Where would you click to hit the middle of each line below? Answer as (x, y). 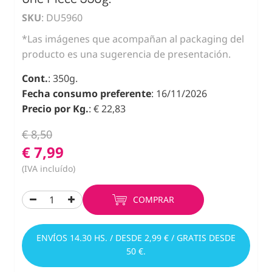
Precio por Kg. (55, 108)
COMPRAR (154, 199)
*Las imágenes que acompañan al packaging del (133, 39)
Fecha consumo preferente (87, 93)
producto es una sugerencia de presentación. (126, 54)
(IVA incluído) (49, 168)
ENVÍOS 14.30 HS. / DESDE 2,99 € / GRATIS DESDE (136, 237)
